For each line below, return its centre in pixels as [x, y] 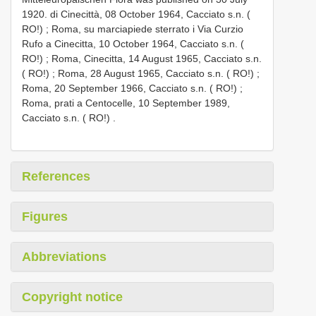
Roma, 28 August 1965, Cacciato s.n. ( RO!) [156, 74]
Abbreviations [64, 257]
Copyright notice [72, 297]
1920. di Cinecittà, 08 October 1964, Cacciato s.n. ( [136, 14]
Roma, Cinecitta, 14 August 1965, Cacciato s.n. [157, 59]
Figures [45, 217]
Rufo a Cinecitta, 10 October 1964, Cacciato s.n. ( [133, 44]
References [56, 177]
